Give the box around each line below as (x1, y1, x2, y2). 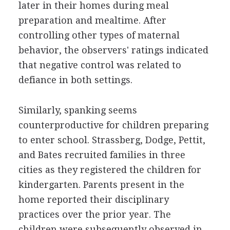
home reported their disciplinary (18, 194, 169, 205)
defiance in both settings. (18, 74, 132, 85)
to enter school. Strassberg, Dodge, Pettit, (18, 134, 205, 145)
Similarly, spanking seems (18, 104, 137, 116)
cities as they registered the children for (18, 164, 201, 175)
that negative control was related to (18, 59, 181, 70)
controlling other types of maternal (18, 29, 180, 41)
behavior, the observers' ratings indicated (18, 44, 208, 55)
